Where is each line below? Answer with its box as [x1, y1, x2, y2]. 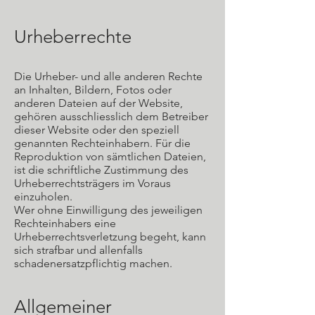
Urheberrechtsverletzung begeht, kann [14, 230, 206, 243]
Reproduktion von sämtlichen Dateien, [14, 150, 206, 163]
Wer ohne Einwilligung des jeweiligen [14, 203, 202, 217]
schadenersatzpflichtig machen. [14, 257, 172, 270]
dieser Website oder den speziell [14, 123, 179, 136]
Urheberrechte [14, 26, 131, 48]
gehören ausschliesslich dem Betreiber [14, 110, 208, 123]
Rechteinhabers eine [14, 217, 116, 230]
